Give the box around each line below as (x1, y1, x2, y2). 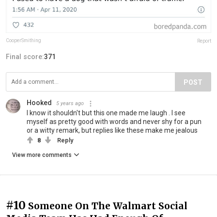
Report (197, 38, 211, 44)
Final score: (6, 53, 44, 61)
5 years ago (56, 100, 84, 107)
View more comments (12, 152, 72, 159)
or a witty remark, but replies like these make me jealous (27, 126, 198, 135)
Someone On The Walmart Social (28, 200, 187, 212)
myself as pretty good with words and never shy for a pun (27, 118, 201, 126)
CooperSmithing (6, 38, 41, 44)
